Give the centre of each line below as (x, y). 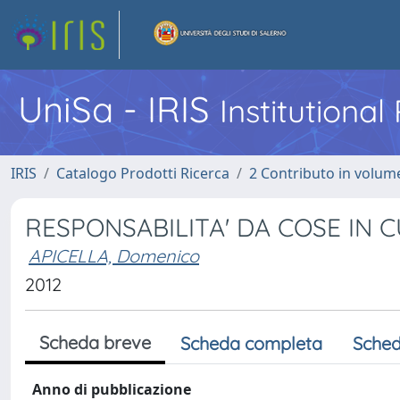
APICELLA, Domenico (114, 256)
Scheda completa (251, 343)
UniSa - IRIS (119, 109)
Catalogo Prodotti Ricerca (143, 173)
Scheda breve (95, 342)
